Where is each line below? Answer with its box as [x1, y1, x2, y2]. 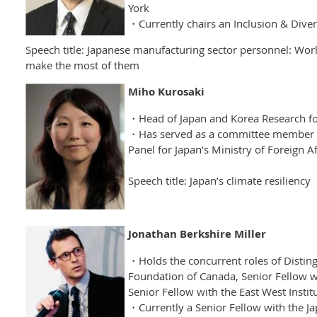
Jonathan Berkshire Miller [128, 226, 266, 241]
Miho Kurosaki [128, 83, 204, 99]
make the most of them [25, 57, 139, 72]
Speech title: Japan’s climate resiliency [128, 173, 311, 188]
